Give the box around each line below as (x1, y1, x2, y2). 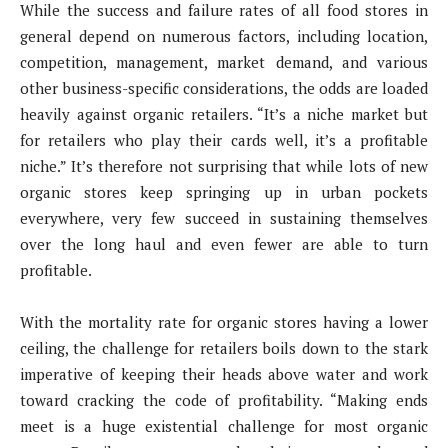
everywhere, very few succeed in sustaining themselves (20, 207, 428, 228)
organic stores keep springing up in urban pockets (20, 181, 428, 202)
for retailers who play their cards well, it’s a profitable (20, 129, 428, 150)
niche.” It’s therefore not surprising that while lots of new (20, 155, 428, 176)
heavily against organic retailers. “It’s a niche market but (20, 103, 428, 124)
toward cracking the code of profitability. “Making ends (20, 389, 428, 410)
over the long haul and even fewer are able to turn (20, 233, 428, 254)
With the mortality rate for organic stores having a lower (20, 311, 428, 332)
